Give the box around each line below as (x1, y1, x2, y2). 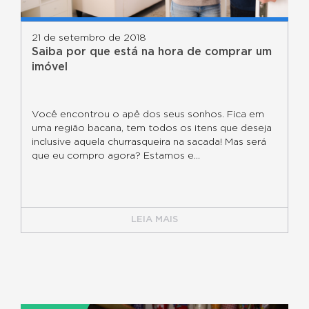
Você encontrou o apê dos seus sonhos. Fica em (32, 110, 264, 119)
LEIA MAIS (131, 215, 178, 224)
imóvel (32, 61, 68, 72)
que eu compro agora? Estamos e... (32, 151, 200, 161)
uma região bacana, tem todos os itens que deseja (32, 123, 272, 133)
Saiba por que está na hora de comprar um (32, 46, 272, 57)
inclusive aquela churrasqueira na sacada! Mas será (32, 137, 266, 147)
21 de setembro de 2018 (32, 33, 146, 43)
